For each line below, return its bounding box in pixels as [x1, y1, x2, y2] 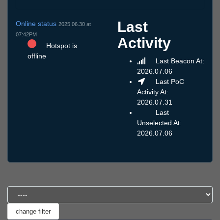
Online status [16, 19, 58, 27]
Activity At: [137, 88, 168, 96]
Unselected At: [137, 119, 182, 127]
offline [27, 52, 46, 60]
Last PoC [153, 78, 184, 86]
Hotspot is [44, 41, 77, 50]
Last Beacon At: [153, 57, 204, 65]
